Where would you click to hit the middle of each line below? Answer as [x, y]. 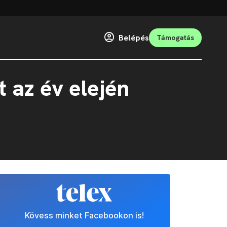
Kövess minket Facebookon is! [84, 216]
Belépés [134, 37]
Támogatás [175, 37]
